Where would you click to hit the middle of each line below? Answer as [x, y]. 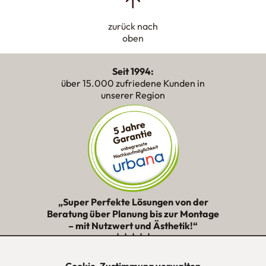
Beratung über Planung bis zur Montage [133, 214]
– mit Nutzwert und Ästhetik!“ [133, 226]
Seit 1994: [133, 72]
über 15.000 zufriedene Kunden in [133, 83]
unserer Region [133, 95]
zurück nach [133, 26]
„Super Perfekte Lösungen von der [133, 202]
